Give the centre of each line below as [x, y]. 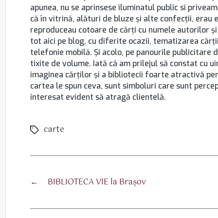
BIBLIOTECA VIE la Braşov [97, 182]
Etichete [46, 131]
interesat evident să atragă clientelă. [98, 97]
